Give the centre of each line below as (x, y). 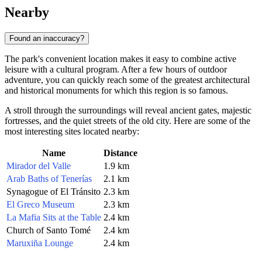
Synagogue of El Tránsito (54, 191)
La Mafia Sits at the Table (54, 217)
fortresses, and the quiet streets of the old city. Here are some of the (127, 120)
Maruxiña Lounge (40, 243)
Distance (120, 153)
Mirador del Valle (39, 166)
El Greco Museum (40, 204)
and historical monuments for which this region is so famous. (116, 90)
